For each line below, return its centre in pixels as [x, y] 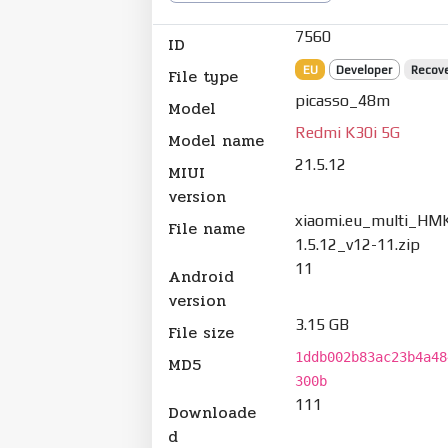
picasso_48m [343, 100]
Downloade [212, 412]
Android [201, 276]
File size [201, 332]
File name [206, 228]
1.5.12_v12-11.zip [358, 244]
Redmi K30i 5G [348, 132]
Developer [364, 69]
